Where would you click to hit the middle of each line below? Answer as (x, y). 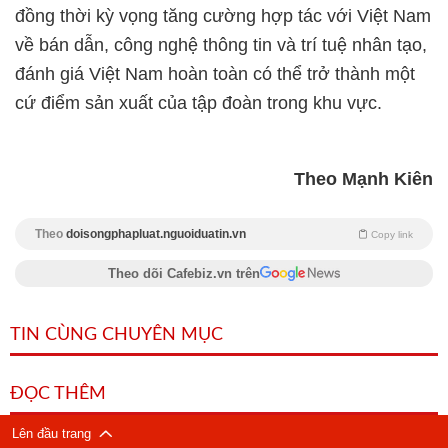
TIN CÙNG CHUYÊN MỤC (116, 335)
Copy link (392, 234)
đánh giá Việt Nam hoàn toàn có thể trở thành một (215, 74)
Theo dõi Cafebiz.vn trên (184, 273)
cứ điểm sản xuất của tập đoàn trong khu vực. (198, 103)
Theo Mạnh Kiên (363, 179)
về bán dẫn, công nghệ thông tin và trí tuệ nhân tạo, (221, 45)
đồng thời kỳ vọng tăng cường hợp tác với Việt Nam (223, 16)
